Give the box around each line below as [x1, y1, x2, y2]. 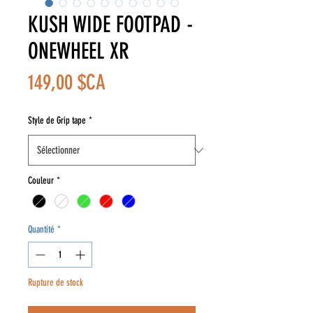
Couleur [28, 175, 54, 187]
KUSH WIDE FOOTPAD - [28, 11, 193, 38]
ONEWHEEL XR [28, 38, 129, 64]
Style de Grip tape [28, 115, 86, 126]
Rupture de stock [28, 277, 83, 289]
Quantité [28, 224, 54, 236]
